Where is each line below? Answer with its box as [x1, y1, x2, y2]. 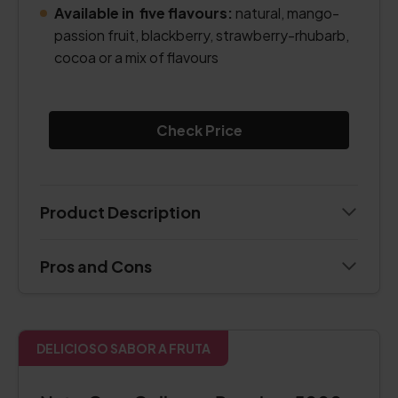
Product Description [40, 202, 201, 222]
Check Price [155, 121, 243, 139]
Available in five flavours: [54, 4, 233, 22]
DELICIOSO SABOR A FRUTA [36, 340, 211, 356]
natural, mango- [233, 4, 339, 22]
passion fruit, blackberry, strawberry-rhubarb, [54, 26, 349, 44]
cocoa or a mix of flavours [54, 48, 219, 67]
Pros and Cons [40, 256, 152, 276]
